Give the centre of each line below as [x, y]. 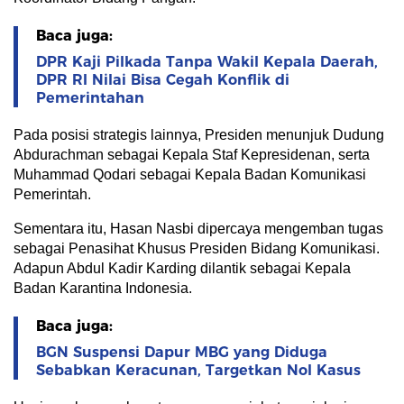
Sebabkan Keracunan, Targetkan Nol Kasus [198, 371]
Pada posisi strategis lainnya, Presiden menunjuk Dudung [199, 135]
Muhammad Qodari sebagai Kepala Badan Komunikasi [190, 175]
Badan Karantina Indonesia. [103, 289]
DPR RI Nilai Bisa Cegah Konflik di [163, 80]
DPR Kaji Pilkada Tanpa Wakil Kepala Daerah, [207, 62]
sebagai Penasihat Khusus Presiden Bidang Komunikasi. [197, 249]
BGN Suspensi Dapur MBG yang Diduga [182, 353]
